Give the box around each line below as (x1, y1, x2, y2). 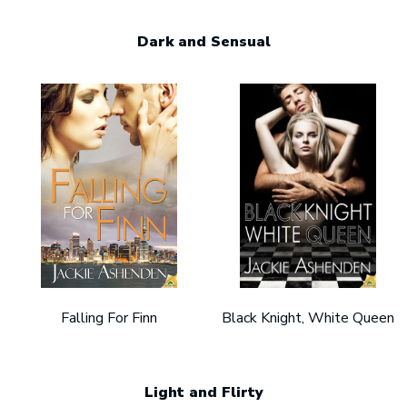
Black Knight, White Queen (222, 307, 395, 328)
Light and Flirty (144, 382, 263, 402)
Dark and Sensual (136, 31, 271, 52)
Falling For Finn (61, 307, 158, 328)
